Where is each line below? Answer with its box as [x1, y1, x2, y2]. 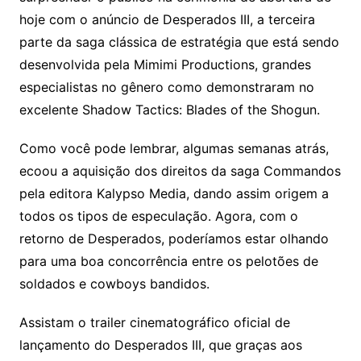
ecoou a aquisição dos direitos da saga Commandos [19, 163, 341, 180]
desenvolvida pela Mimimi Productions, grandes [19, 56, 311, 73]
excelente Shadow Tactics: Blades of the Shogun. [19, 102, 320, 118]
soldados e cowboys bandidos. [19, 276, 210, 293]
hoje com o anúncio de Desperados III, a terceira [19, 11, 315, 28]
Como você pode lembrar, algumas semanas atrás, [19, 140, 329, 157]
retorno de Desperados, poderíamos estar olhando [19, 230, 329, 247]
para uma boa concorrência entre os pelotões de [19, 253, 318, 270]
